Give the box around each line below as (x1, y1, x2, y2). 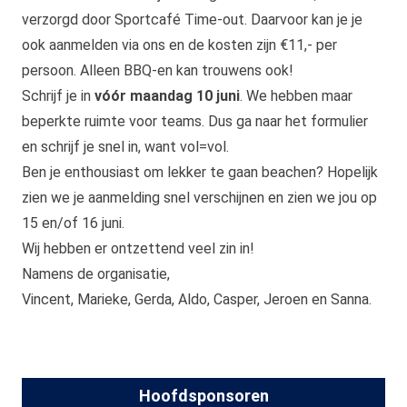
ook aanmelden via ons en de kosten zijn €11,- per (22, 35, 337, 54)
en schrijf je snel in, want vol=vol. (22, 137, 229, 155)
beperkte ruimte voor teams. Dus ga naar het (22, 112, 311, 130)
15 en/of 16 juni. (22, 213, 124, 232)
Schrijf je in (22, 86, 91, 104)
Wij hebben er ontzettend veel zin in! (22, 239, 254, 257)
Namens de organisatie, (22, 264, 170, 283)
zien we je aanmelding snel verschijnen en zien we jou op (22, 188, 377, 206)
